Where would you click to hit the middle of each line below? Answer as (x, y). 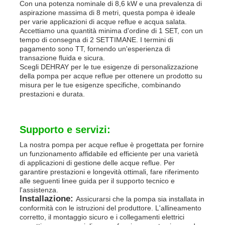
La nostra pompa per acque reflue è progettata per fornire (112, 144)
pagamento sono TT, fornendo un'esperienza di (95, 48)
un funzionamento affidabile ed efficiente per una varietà (109, 153)
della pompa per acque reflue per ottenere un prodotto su (111, 76)
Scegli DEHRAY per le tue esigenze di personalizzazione (109, 67)
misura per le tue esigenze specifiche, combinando (100, 85)
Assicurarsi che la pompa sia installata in (140, 199)
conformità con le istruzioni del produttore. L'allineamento (111, 208)
